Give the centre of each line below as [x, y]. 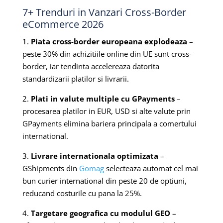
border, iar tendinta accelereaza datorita [91, 66]
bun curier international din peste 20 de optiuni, [104, 180]
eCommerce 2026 [63, 24]
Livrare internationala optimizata [94, 156]
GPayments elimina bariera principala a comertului [109, 123]
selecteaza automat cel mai [151, 168]
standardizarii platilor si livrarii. [75, 78]
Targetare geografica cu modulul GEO [100, 213]
